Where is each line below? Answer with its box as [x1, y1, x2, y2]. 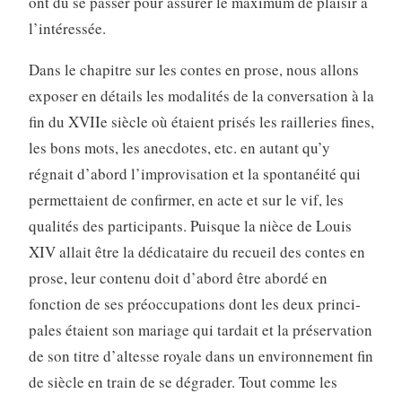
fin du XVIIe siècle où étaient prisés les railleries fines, [28, 111, 374, 133]
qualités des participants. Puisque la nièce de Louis [28, 215, 352, 237]
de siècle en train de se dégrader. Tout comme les [28, 371, 337, 393]
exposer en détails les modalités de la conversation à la [28, 85, 374, 107]
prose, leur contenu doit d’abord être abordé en [28, 267, 328, 289]
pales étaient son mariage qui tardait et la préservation [28, 319, 372, 341]
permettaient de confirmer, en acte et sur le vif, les [28, 189, 344, 211]
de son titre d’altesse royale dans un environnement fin [28, 345, 373, 367]
